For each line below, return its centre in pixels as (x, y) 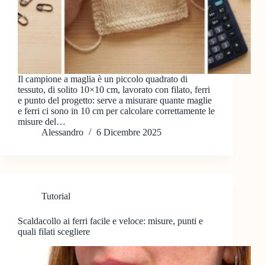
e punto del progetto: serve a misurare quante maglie (115, 101)
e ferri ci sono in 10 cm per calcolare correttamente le (116, 111)
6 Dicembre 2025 (129, 132)
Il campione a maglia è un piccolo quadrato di (103, 79)
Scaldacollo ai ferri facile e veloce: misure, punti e (110, 221)
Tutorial (56, 196)
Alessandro (62, 132)
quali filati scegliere (54, 232)
